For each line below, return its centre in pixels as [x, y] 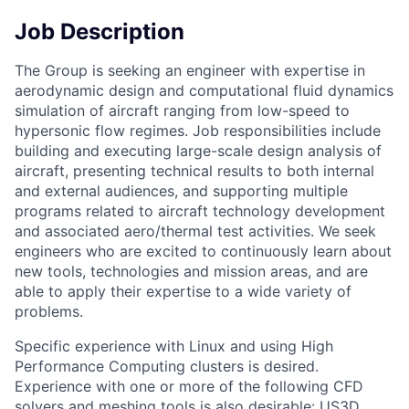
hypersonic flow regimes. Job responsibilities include [198, 130]
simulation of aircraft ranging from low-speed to [182, 110]
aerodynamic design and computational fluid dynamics [204, 90]
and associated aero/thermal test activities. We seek [195, 231]
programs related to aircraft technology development [200, 210]
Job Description [100, 31]
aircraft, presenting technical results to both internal [194, 170]
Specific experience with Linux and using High [174, 346]
